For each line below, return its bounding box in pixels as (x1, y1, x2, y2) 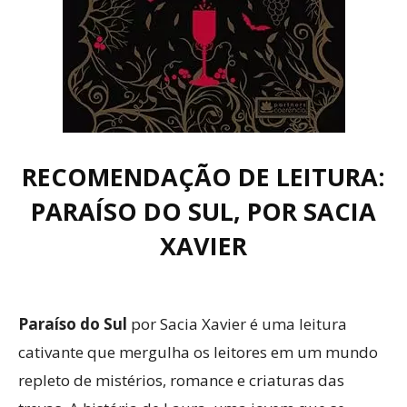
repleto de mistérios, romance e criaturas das (18, 370, 344, 391)
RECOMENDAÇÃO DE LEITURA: (22, 160, 385, 194)
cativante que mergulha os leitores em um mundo (18, 342, 378, 362)
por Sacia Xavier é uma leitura (131, 313, 347, 334)
